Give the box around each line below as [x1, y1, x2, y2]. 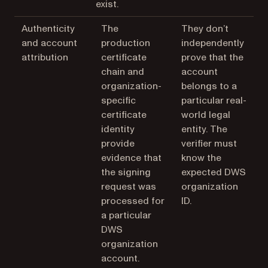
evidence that [101, 151, 162, 165]
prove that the [181, 50, 243, 64]
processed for [101, 194, 165, 208]
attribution [22, 50, 68, 64]
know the [181, 151, 221, 165]
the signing [101, 165, 151, 179]
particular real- [181, 93, 246, 107]
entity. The [181, 122, 227, 136]
